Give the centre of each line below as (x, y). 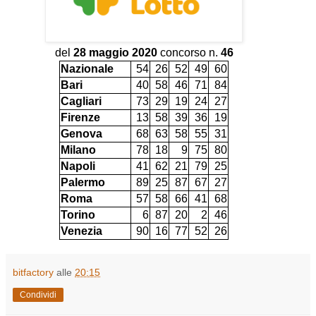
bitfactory (33, 272)
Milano (78, 150)
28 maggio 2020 (115, 52)
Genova (81, 133)
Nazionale (87, 68)
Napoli (78, 166)
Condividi (38, 294)
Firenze (80, 117)
